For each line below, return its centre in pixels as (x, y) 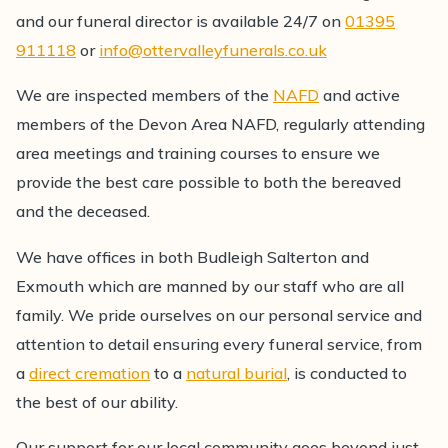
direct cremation (90, 372)
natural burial (237, 372)
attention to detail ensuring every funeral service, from (219, 343)
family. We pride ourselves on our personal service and (219, 314)
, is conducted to (347, 372)
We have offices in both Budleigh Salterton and (193, 256)
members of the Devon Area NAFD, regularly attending (221, 124)
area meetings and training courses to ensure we (198, 153)
